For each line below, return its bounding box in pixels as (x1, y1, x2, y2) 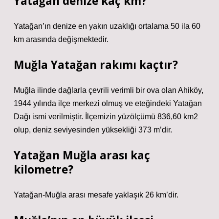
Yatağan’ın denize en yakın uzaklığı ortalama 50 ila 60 (14, 22, 200, 30)
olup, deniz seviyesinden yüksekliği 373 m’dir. (14, 126, 172, 134)
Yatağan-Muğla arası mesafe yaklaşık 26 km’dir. (14, 191, 178, 199)
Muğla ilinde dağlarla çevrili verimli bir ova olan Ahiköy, (14, 86, 203, 94)
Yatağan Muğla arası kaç (14, 148, 150, 163)
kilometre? (14, 162, 73, 177)
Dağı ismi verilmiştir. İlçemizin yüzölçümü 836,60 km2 (14, 112, 198, 121)
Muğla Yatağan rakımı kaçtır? (14, 57, 178, 72)
